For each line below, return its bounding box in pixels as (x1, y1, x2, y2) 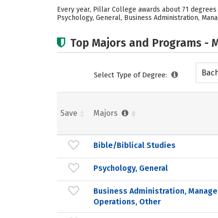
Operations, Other (93, 197, 161, 206)
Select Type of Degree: (94, 71, 169, 79)
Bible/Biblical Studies (93, 140, 176, 150)
